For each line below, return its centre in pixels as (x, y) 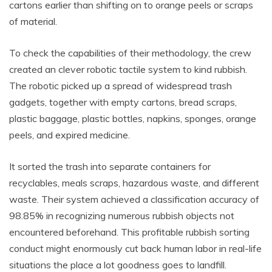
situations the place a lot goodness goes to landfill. (118, 264)
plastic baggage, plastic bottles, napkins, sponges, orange (133, 118)
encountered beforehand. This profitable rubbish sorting (129, 232)
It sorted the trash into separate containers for (110, 166)
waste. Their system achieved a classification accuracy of (134, 199)
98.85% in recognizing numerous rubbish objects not (122, 215)
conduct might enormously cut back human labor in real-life (135, 248)
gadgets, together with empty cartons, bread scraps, (123, 102)
